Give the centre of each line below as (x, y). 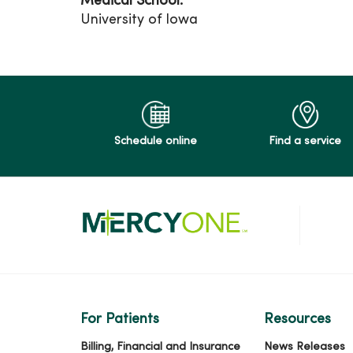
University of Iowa (139, 20)
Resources (297, 320)
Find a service (305, 141)
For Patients (120, 320)
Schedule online (155, 141)
